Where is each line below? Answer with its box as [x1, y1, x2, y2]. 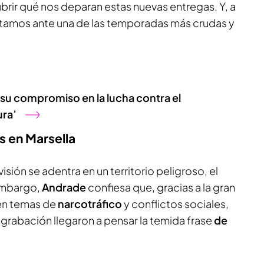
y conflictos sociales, [124, 197, 229, 210]
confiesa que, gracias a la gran [88, 180, 235, 194]
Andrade [42, 180, 88, 194]
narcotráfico [58, 197, 124, 210]
